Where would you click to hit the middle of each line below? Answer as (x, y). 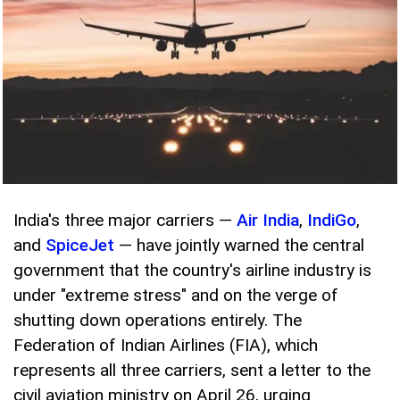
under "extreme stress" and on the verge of (176, 296)
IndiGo (332, 221)
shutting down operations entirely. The (158, 321)
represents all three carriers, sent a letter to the (192, 371)
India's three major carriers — (125, 221)
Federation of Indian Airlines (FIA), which (166, 346)
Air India (268, 221)
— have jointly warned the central (239, 246)
